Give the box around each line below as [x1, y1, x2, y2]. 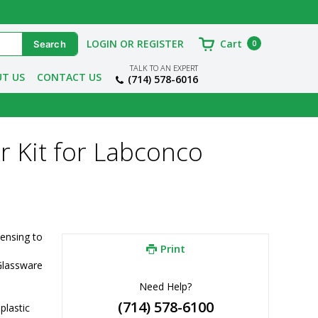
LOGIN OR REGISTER [87, 37, 184, 50]
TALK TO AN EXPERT [129, 62, 198, 73]
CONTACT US [36, 70, 102, 84]
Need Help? [139, 279, 192, 293]
